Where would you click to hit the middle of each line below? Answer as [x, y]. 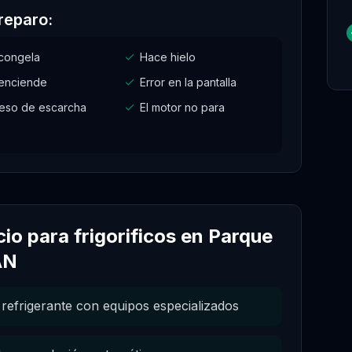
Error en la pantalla [189, 82]
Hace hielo [168, 57]
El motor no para [183, 107]
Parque [240, 236]
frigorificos [125, 236]
